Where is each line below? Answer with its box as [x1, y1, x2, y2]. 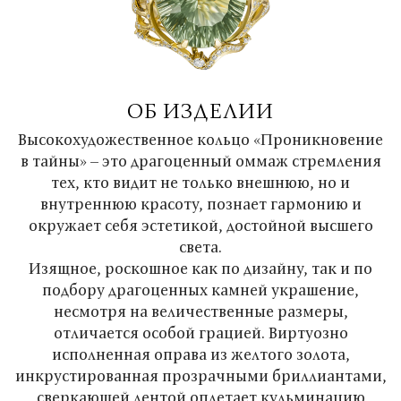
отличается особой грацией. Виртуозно [53, 322, 348, 343]
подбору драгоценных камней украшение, [42, 279, 359, 300]
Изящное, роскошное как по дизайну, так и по [29, 258, 372, 278]
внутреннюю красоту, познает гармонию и [39, 193, 362, 214]
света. [179, 236, 222, 257]
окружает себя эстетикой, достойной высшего [28, 215, 373, 235]
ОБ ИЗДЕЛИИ [127, 96, 274, 124]
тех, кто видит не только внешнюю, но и [51, 172, 350, 192]
